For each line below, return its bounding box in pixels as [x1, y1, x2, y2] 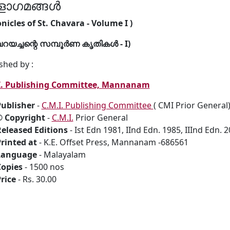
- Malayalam [36, 148, 86, 160]
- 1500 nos [22, 161, 64, 172]
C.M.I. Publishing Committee [41, 99, 154, 111]
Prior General [73, 111, 128, 123]
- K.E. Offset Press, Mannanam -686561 [36, 136, 188, 148]
